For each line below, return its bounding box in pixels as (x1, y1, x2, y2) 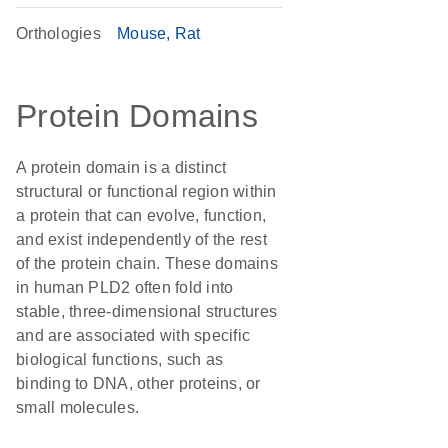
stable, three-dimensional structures (16, 303, 277, 320)
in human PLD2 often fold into (16, 279, 234, 296)
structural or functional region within (16, 183, 277, 200)
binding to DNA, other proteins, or (16, 375, 261, 392)
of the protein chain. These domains (16, 255, 278, 272)
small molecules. (16, 399, 139, 416)
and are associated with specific (16, 327, 250, 344)
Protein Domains (16, 98, 258, 134)
